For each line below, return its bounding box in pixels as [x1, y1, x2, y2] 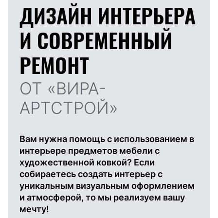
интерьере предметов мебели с [19, 145, 160, 156]
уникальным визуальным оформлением [19, 180, 195, 191]
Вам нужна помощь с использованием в [19, 133, 194, 144]
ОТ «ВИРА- [19, 78, 106, 98]
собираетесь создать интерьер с [19, 168, 163, 179]
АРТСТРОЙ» [19, 97, 118, 118]
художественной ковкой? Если [19, 157, 155, 167]
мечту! [19, 203, 49, 214]
